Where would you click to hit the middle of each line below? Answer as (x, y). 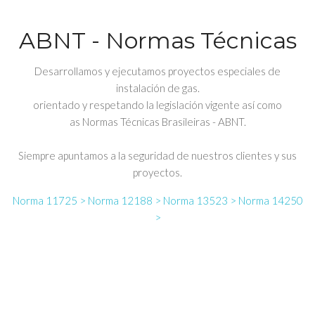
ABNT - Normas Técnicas (157, 40)
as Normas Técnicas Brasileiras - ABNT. (157, 122)
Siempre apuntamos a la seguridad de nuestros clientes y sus (157, 155)
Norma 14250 (270, 200)
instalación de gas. (157, 88)
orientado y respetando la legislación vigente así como (157, 105)
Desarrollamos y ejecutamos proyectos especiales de (157, 71)
